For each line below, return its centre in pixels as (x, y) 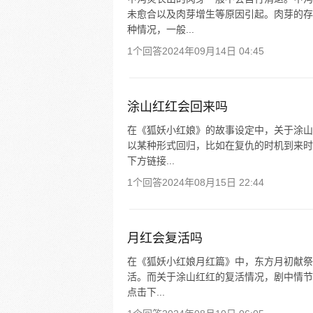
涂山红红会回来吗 (177, 107)
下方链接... (151, 161)
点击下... (146, 292)
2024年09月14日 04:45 (213, 51)
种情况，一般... (161, 29)
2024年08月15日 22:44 (213, 182)
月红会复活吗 (165, 238)
